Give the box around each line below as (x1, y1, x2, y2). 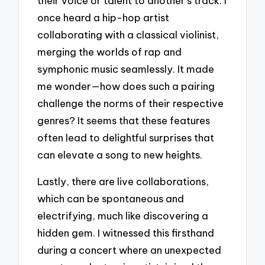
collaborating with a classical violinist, (37, 28, 219, 41)
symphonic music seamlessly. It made (37, 63, 215, 76)
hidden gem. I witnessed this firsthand (37, 227, 215, 240)
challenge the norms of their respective (37, 97, 224, 110)
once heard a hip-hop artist (37, 11, 170, 24)
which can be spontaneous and (37, 192, 185, 205)
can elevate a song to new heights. (37, 148, 203, 161)
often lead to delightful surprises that (37, 131, 215, 144)
